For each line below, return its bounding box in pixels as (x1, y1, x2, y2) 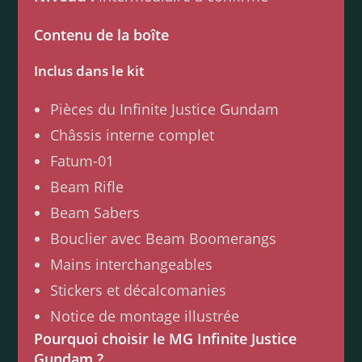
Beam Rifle (50, 177, 124, 197)
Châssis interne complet (50, 125, 215, 145)
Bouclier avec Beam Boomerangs (50, 229, 277, 249)
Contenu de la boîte (34, 25, 170, 45)
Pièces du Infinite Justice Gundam (50, 99, 280, 120)
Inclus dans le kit (34, 61, 145, 81)
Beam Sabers (50, 203, 141, 223)
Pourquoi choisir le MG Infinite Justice (34, 329, 297, 349)
